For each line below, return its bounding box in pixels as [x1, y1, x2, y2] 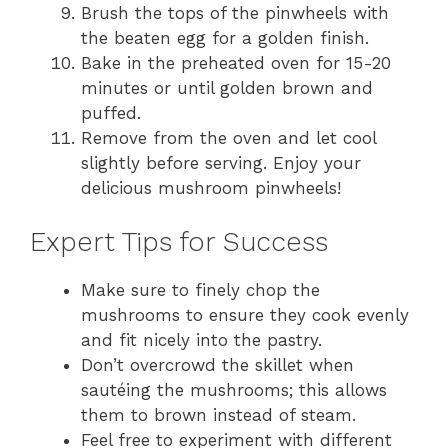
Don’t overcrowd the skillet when [81, 355, 354, 376]
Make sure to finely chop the [81, 280, 320, 301]
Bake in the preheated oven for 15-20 [81, 52, 391, 73]
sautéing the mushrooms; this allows [81, 380, 387, 401]
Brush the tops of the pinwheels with [81, 2, 389, 23]
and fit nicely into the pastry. [81, 330, 322, 351]
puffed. [81, 102, 141, 123]
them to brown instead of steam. [81, 405, 356, 426]
